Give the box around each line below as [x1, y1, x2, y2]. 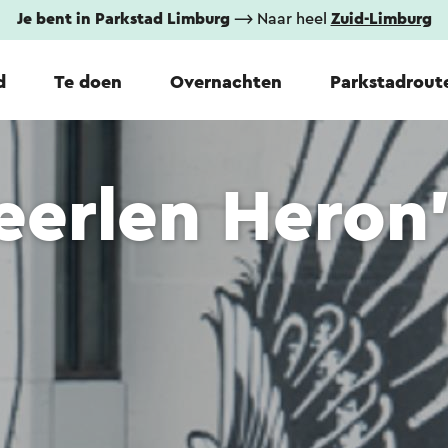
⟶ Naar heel [229, 11, 331, 27]
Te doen [54, 73, 122, 91]
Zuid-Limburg [330, 11, 432, 27]
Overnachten [170, 73, 282, 91]
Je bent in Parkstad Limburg [16, 11, 230, 27]
